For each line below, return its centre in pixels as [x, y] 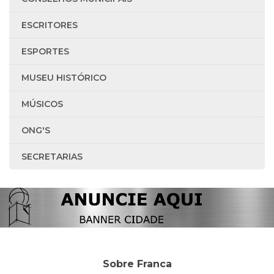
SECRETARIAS [52, 157]
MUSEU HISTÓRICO [64, 78]
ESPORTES [45, 51]
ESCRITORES [50, 25]
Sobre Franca [137, 264]
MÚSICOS [42, 104]
